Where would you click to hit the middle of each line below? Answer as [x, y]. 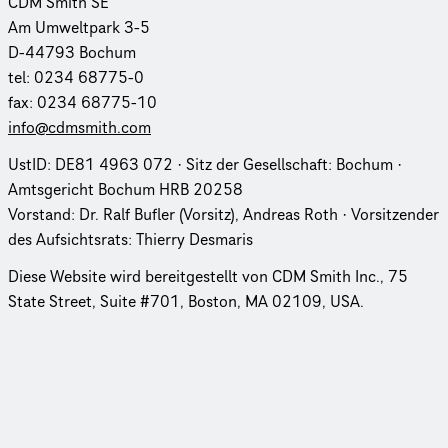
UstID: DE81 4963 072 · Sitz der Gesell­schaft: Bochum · [205, 164]
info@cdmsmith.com [79, 127]
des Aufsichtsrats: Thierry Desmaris [130, 239]
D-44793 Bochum [72, 52]
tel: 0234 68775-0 [76, 77]
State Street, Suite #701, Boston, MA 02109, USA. [186, 301]
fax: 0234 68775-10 [82, 102]
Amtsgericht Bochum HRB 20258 [125, 189]
